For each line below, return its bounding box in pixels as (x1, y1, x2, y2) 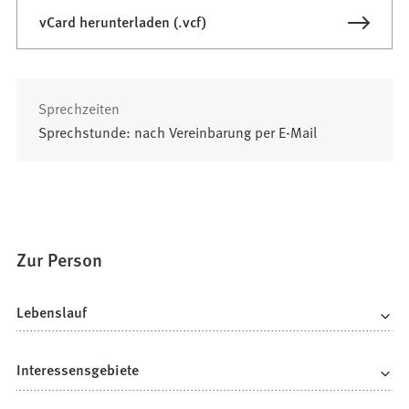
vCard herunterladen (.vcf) (39, 10, 207, 32)
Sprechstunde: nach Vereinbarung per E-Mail (38, 121, 318, 142)
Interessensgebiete (16, 359, 140, 381)
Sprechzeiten (38, 97, 121, 118)
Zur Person (16, 246, 103, 272)
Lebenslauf (16, 300, 88, 322)
